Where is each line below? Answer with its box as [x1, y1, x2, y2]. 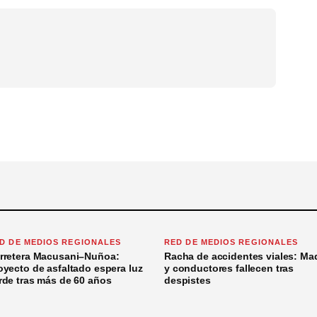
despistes [164, 275, 211, 287]
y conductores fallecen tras [164, 263, 294, 275]
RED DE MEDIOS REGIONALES [164, 238, 299, 247]
